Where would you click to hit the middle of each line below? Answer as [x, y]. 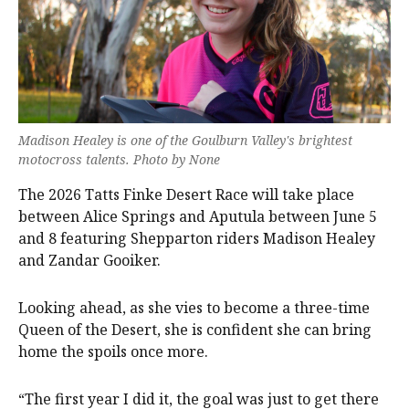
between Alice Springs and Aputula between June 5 [198, 216]
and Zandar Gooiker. [89, 260]
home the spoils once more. [113, 351]
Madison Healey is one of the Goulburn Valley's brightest [185, 140]
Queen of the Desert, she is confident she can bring [195, 329]
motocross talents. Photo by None [119, 159]
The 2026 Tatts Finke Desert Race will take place [186, 194]
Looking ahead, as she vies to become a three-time [194, 307]
